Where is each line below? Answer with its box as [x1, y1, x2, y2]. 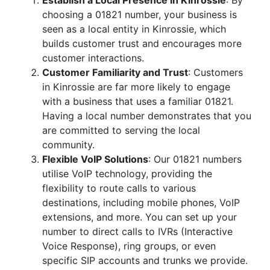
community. [42, 139, 95, 151]
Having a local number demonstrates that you [42, 110, 251, 122]
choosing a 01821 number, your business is [42, 8, 237, 20]
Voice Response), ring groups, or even [42, 240, 216, 252]
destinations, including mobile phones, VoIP [42, 196, 240, 209]
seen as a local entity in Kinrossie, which [42, 23, 226, 35]
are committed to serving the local [42, 124, 200, 136]
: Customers [188, 66, 243, 78]
